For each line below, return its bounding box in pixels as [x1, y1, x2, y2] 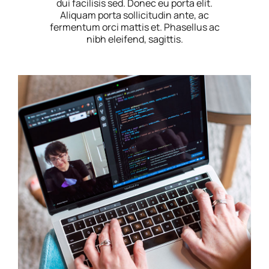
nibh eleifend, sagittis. [86, 32, 183, 46]
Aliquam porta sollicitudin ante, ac [60, 8, 209, 22]
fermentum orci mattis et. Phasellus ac [49, 20, 220, 34]
